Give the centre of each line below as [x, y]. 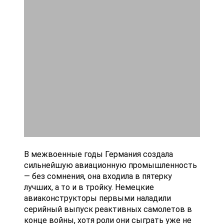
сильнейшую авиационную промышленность [110, 165]
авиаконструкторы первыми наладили [97, 198]
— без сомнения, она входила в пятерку [98, 176]
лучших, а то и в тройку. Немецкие [89, 187]
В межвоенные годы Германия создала [98, 154]
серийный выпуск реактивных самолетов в [108, 209]
